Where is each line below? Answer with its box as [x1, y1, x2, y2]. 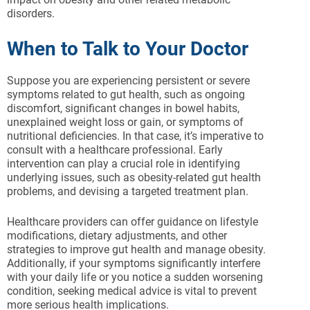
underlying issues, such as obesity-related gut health [7, 171, 261, 185]
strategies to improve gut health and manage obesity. [7, 243, 266, 257]
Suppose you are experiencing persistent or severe [7, 74, 250, 88]
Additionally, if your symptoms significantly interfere [7, 257, 260, 271]
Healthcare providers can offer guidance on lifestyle [7, 215, 258, 229]
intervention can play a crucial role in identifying [7, 157, 240, 171]
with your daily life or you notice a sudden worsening [7, 271, 263, 284]
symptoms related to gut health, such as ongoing [7, 88, 245, 102]
